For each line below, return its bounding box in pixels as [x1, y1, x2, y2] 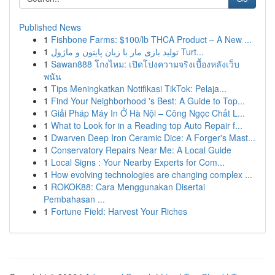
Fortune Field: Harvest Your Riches [51, 205, 187, 217]
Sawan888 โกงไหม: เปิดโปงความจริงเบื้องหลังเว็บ [51, 58, 239, 70]
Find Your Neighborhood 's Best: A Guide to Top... [51, 95, 245, 107]
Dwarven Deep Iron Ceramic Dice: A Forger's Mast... [51, 131, 255, 144]
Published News [19, 21, 81, 33]
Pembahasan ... [44, 193, 105, 205]
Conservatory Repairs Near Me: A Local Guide [51, 144, 231, 156]
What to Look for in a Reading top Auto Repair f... [51, 119, 242, 131]
